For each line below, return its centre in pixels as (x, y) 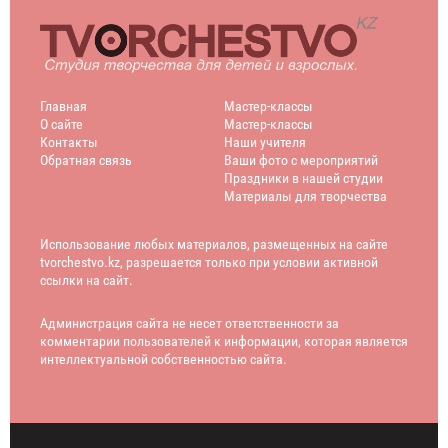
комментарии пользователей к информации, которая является (224, 341)
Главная (63, 106)
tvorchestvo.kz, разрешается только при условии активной (209, 262)
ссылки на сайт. (86, 280)
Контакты (69, 142)
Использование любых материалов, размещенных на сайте (214, 244)
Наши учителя (265, 142)
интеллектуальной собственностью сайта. (163, 359)
